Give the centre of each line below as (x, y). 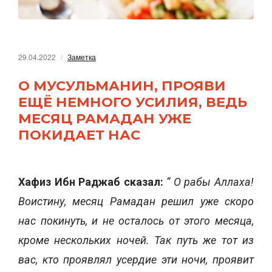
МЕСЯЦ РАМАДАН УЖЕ (105, 118)
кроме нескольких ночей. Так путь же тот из (136, 240)
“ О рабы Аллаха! (210, 182)
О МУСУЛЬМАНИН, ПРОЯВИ (122, 86)
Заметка (82, 57)
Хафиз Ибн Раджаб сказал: (91, 182)
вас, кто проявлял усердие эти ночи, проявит (136, 260)
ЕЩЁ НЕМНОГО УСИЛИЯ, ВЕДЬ (133, 102)
